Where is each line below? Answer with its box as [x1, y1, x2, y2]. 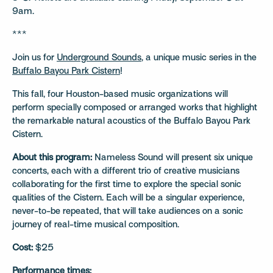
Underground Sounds [57, 54, 141, 63]
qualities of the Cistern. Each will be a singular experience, [12, 194, 244, 203]
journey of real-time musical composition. [12, 221, 179, 230]
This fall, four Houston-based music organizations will [12, 90, 228, 99]
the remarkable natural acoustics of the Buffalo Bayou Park [12, 117, 250, 126]
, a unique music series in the [141, 54, 257, 63]
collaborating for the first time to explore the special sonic [12, 180, 241, 190]
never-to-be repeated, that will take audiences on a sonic [12, 207, 243, 216]
